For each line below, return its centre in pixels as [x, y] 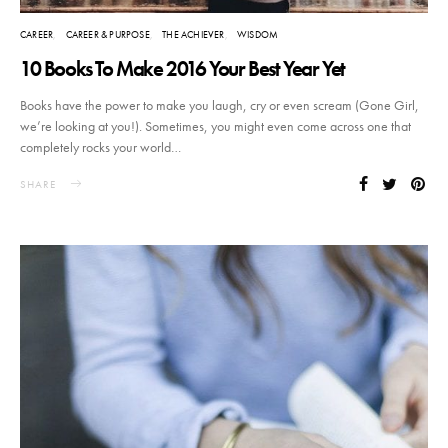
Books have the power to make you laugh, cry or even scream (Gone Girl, [219, 105]
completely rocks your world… [100, 147]
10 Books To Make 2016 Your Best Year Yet [182, 69]
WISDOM [258, 35]
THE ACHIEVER [193, 35]
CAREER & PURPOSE [107, 35]
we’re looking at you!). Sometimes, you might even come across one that [215, 126]
